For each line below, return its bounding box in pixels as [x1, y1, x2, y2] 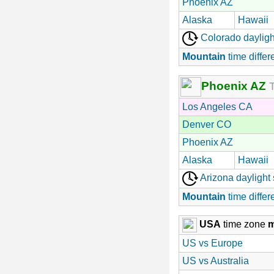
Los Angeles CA [182, 101, 253, 112]
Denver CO [182, 119, 231, 130]
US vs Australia [182, 255, 249, 266]
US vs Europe [182, 237, 243, 248]
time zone [221, 218, 268, 229]
